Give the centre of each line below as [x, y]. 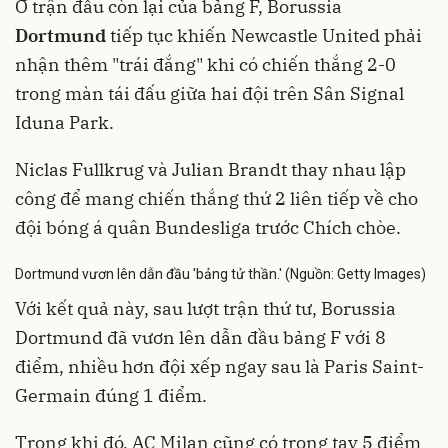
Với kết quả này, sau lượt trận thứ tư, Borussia [205, 308]
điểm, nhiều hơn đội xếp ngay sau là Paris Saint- [219, 366]
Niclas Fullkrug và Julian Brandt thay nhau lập [210, 169]
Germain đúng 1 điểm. [111, 395]
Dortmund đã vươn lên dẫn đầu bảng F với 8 [200, 337]
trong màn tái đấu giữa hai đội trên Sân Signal [209, 93]
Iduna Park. [64, 122]
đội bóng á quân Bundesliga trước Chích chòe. [208, 227]
